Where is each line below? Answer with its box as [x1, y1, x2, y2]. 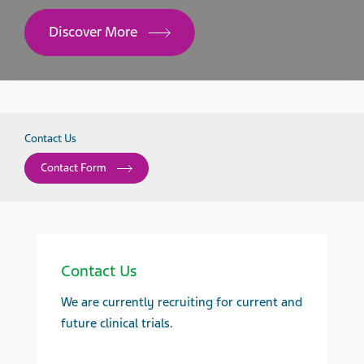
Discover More [49, 23, 141, 41]
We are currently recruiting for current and [61, 294, 302, 310]
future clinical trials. [61, 315, 173, 331]
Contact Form [41, 161, 106, 175]
